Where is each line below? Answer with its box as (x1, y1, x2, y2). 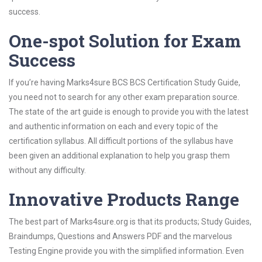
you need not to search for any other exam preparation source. (9, 92, 239, 102)
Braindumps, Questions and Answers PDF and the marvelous (9, 232, 232, 241)
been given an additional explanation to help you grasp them (9, 151, 230, 160)
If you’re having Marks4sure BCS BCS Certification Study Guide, (9, 78, 240, 87)
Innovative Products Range (9, 188, 239, 211)
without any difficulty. (9, 166, 86, 175)
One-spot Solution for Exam (9, 29, 241, 52)
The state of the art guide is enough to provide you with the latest (9, 107, 249, 116)
